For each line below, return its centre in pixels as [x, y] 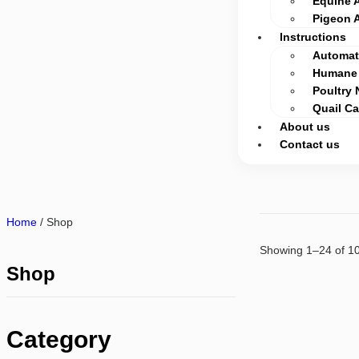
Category [59, 339]
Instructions [313, 37]
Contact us [310, 144]
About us [305, 127]
